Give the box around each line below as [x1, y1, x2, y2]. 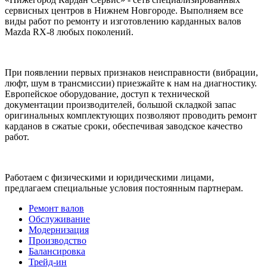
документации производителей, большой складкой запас [5, 99, 236, 110]
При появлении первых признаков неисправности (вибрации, [5, 67, 258, 77]
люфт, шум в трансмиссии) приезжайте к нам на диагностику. [5, 77, 257, 88]
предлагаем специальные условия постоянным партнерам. [5, 182, 243, 193]
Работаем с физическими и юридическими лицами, [5, 172, 214, 182]
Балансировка [29, 246, 85, 256]
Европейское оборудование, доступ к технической [5, 88, 210, 99]
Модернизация [29, 224, 89, 235]
